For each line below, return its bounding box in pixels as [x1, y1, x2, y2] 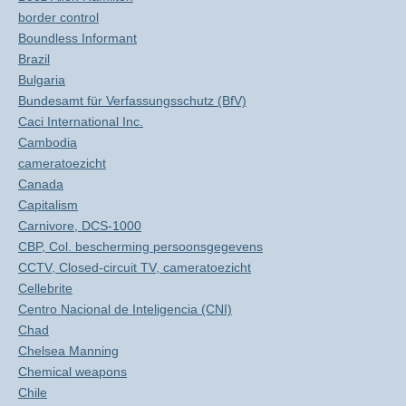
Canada [18, 177, 63, 191]
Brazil [18, 52, 50, 66]
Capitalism [18, 198, 78, 212]
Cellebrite [18, 281, 72, 295]
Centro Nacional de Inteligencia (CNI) [18, 302, 232, 316]
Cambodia [18, 135, 77, 150]
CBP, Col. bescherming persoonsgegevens [18, 239, 263, 254]
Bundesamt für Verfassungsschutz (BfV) [18, 93, 246, 108]
